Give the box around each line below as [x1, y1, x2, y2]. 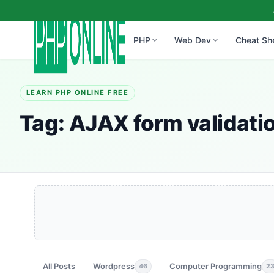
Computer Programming [169, 261, 262, 272]
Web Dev [174, 34, 212, 45]
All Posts [43, 261, 76, 272]
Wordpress [93, 261, 135, 272]
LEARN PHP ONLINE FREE [26, 88, 129, 97]
